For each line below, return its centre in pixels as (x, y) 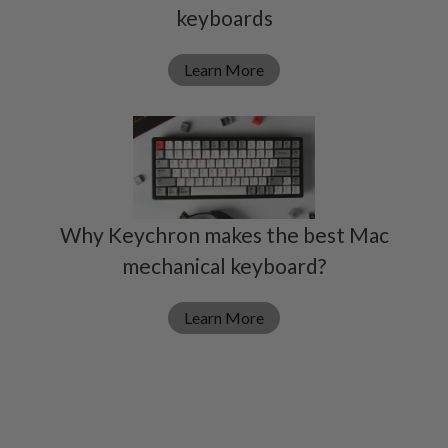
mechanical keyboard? (224, 266)
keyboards (224, 18)
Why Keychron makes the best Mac (224, 235)
